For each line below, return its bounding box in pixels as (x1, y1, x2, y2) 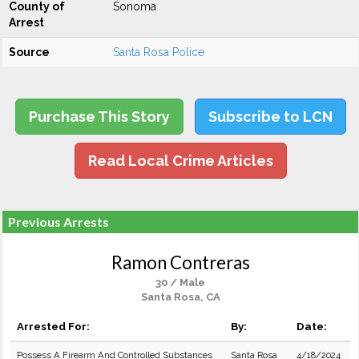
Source (9, 46, 50, 58)
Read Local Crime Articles (87, 152, 273, 169)
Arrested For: (17, 320, 90, 333)
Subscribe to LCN (208, 108, 333, 125)
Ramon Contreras (111, 252, 250, 273)
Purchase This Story (28, 108, 170, 125)
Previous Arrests (8, 214, 109, 229)
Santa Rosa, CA (140, 291, 220, 303)
